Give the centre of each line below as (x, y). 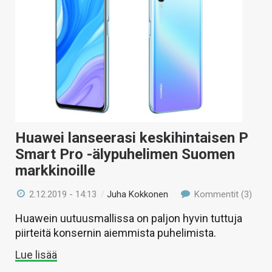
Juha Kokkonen (138, 195)
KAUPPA (26, 16)
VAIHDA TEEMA (39, 41)
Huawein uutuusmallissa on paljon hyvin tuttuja (129, 219)
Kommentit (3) (222, 195)
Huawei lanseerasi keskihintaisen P (132, 138)
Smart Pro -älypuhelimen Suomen (125, 155)
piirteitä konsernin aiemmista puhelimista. (116, 233)
